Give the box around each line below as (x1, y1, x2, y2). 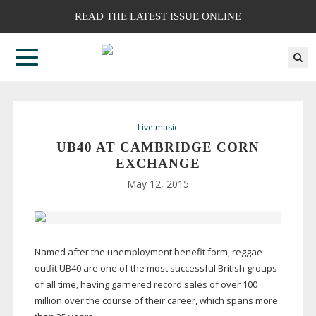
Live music (138, 121, 178, 134)
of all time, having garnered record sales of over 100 (34, 278, 257, 291)
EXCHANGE (116, 156, 200, 171)
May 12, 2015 (127, 177, 189, 191)
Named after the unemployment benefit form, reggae (34, 245, 262, 259)
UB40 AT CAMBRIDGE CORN (56, 140, 260, 155)
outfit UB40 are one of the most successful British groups (34, 262, 277, 275)
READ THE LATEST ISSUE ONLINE (75, 11, 241, 22)
